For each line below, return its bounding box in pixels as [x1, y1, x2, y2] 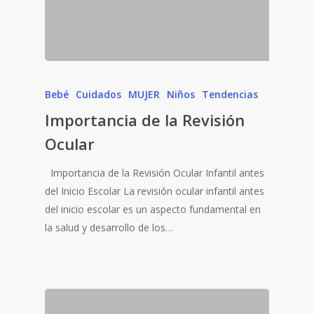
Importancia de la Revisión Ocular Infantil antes [45, 166, 264, 179]
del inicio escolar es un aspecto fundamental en [45, 203, 261, 216]
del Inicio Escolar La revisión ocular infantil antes [45, 184, 264, 198]
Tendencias [202, 88, 258, 101]
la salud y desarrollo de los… [45, 221, 173, 234]
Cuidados [76, 88, 121, 101]
